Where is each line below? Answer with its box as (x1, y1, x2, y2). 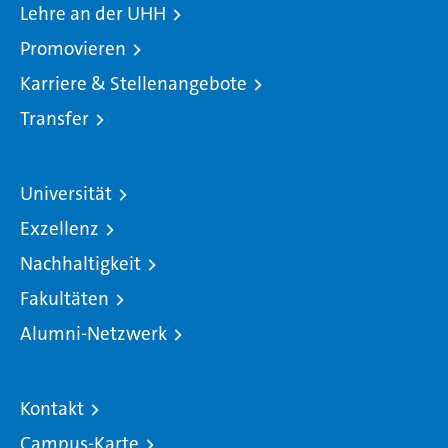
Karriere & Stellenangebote (20, 71, 247, 97)
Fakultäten (20, 286, 109, 312)
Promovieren (20, 36, 126, 62)
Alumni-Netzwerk (20, 321, 167, 347)
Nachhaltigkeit (20, 251, 141, 277)
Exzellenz (20, 216, 99, 242)
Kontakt (20, 396, 84, 422)
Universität (20, 181, 112, 207)
